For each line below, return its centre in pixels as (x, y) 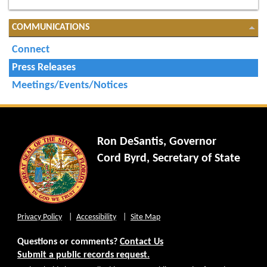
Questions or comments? (69, 242)
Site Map (145, 218)
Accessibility (96, 218)
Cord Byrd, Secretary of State (169, 159)
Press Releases (44, 68)
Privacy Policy (40, 218)
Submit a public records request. (83, 255)
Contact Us (142, 242)
